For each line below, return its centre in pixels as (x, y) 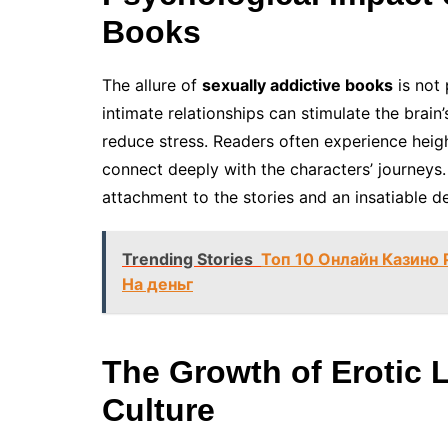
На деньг (157, 284)
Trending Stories (187, 259)
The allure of (152, 85)
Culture (158, 410)
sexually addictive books (297, 85)
